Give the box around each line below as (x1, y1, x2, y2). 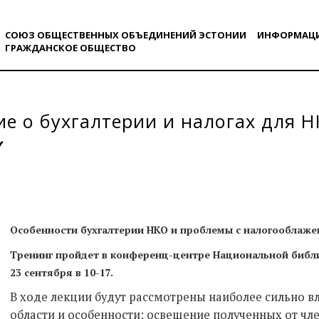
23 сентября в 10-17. (10, 266, 113, 279)
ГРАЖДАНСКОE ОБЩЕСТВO (4, 41, 136, 54)
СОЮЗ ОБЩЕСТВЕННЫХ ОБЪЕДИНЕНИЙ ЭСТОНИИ (4, 28, 246, 41)
